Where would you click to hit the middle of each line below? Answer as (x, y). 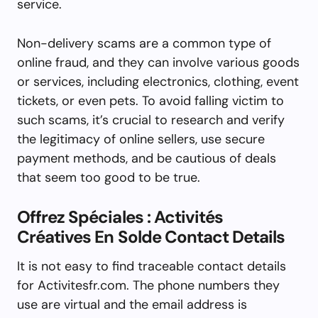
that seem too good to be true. (109, 177)
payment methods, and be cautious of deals (147, 158)
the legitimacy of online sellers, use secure (141, 139)
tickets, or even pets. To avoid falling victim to (150, 100)
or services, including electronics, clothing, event (158, 81)
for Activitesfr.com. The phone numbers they (148, 285)
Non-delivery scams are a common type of (144, 43)
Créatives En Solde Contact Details (151, 236)
